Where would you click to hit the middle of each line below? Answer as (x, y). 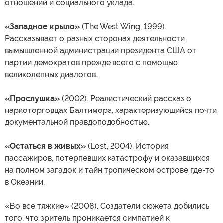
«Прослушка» (32, 99)
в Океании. (25, 182)
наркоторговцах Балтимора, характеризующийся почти (111, 111)
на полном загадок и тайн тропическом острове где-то (110, 170)
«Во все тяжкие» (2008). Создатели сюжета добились (107, 206)
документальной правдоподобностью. (77, 122)
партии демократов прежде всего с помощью (91, 63)
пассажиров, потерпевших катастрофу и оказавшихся (107, 158)
